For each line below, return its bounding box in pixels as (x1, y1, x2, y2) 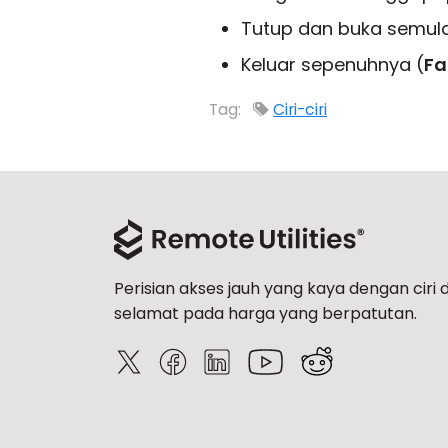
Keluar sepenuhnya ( (241, 52, 424, 77)
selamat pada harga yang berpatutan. (114, 302, 417, 325)
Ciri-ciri (273, 98, 327, 121)
